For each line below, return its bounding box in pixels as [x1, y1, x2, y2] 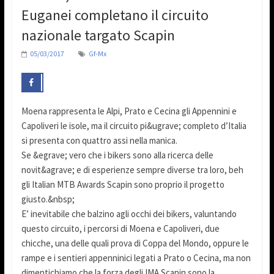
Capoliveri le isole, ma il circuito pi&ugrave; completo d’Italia [21, 120, 246, 132]
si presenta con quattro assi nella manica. [21, 135, 177, 147]
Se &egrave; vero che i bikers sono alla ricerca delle [21, 149, 213, 161]
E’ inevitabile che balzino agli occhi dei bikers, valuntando [21, 208, 237, 220]
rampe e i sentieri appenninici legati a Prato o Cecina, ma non [21, 252, 251, 264]
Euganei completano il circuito [21, 6, 209, 25]
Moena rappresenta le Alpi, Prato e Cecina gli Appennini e [21, 105, 237, 117]
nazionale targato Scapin [21, 26, 175, 45]
